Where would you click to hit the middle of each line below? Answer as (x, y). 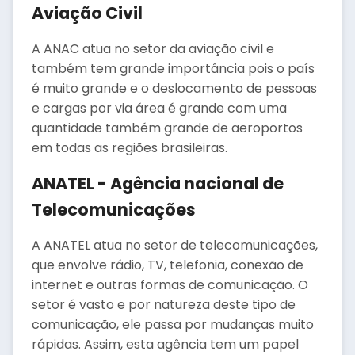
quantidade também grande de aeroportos (167, 128)
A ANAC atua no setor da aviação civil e (153, 49)
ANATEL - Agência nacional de (158, 183)
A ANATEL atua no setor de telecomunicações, (175, 245)
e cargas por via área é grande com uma (159, 108)
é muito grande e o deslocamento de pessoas (174, 88)
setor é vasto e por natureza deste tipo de (164, 305)
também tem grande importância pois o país (173, 69)
